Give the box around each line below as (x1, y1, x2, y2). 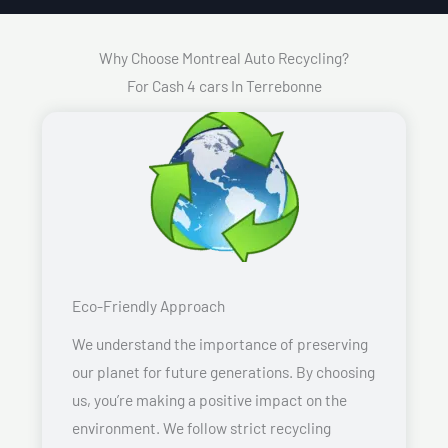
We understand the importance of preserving (72, 333, 368, 353)
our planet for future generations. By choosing (72, 361, 375, 381)
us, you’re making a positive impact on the (72, 389, 347, 409)
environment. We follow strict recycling (72, 417, 331, 437)
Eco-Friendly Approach (72, 295, 225, 315)
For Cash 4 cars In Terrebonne (126, 75, 322, 95)
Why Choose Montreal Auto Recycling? (99, 47, 349, 67)
